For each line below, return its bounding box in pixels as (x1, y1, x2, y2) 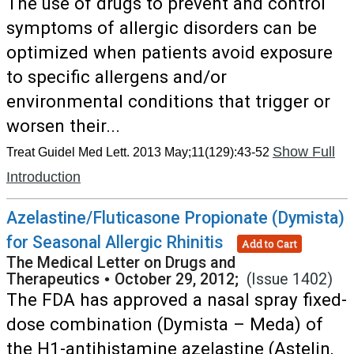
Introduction (6, 169, 81, 185)
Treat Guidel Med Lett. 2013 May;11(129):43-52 (6, 145, 269, 159)
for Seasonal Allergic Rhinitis (6, 232, 223, 252)
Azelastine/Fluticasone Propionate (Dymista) (6, 208, 345, 228)
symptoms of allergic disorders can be (6, 17, 317, 38)
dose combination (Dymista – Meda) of (6, 314, 323, 334)
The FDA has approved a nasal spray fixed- (6, 289, 347, 310)
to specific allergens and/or (6, 66, 227, 87)
